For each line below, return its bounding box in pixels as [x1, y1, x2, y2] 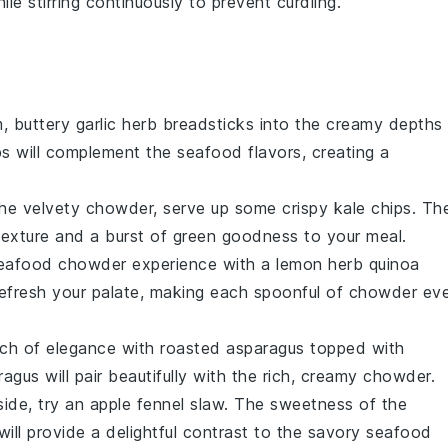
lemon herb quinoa [276, 254, 420, 275]
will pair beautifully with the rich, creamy [39, 366, 363, 387]
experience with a [126, 254, 276, 275]
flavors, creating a [242, 142, 390, 163]
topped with [304, 338, 405, 359]
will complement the [10, 142, 177, 163]
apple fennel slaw [89, 394, 224, 415]
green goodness [172, 226, 299, 247]
